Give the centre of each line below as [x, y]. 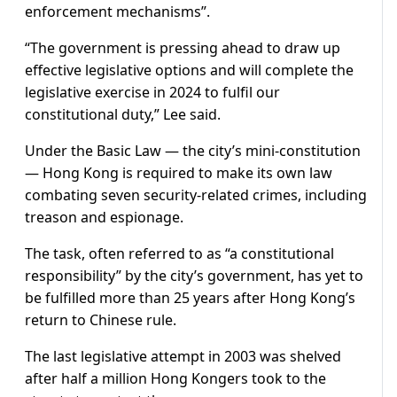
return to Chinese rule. [101, 320]
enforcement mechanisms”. [117, 12]
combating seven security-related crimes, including [196, 195]
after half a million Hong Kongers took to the [175, 379]
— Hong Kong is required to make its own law [179, 173]
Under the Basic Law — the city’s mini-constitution [193, 151]
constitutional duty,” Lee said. [123, 115]
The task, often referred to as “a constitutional [179, 254]
